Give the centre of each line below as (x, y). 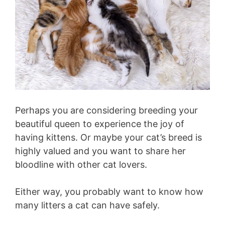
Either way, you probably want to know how (109, 192)
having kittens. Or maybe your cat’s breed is (108, 138)
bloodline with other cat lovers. (81, 165)
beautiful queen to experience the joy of (100, 124)
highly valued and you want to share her (100, 151)
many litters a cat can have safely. (87, 205)
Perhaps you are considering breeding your (106, 110)
